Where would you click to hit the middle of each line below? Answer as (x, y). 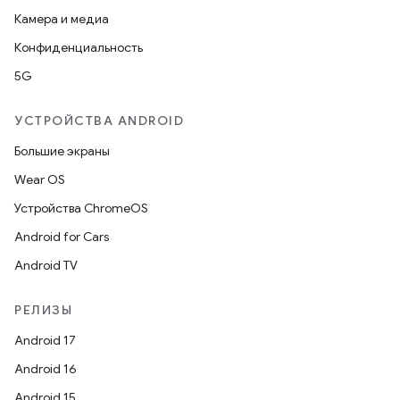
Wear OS (40, 179)
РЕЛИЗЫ (43, 310)
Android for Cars (62, 237)
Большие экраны (62, 151)
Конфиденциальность (79, 47)
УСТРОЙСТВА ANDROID (99, 121)
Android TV (46, 265)
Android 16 (46, 369)
